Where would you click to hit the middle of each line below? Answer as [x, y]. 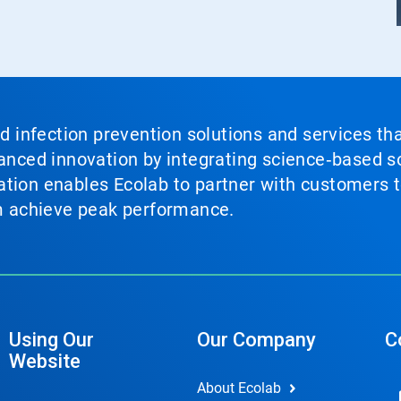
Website [44, 361]
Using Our [51, 339]
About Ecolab [239, 388]
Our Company [256, 339]
